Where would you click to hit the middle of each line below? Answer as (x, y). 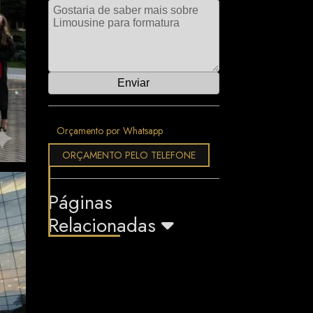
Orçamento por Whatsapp (109, 131)
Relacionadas (104, 225)
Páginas (80, 202)
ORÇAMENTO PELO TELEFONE (129, 155)
